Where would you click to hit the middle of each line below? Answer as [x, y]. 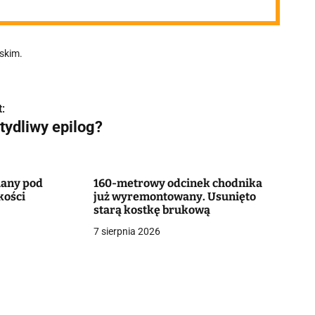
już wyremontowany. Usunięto [174, 197]
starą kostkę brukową [152, 210]
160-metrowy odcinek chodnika [178, 183]
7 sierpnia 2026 [127, 231]
